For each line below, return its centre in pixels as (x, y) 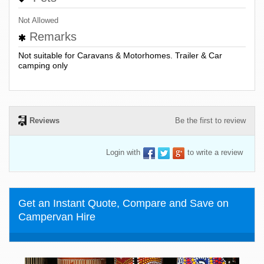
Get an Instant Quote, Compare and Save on (123, 204)
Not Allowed (38, 21)
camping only (43, 66)
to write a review (215, 153)
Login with (123, 153)
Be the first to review (210, 121)
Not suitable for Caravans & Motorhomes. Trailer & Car (120, 56)
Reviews (44, 121)
